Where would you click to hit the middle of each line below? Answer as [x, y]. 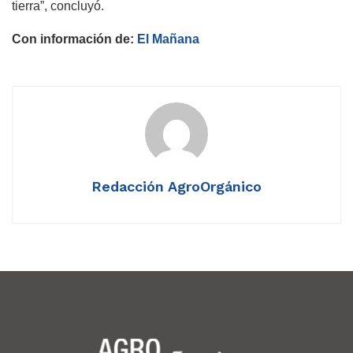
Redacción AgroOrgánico [176, 186]
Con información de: [74, 39]
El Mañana [168, 39]
